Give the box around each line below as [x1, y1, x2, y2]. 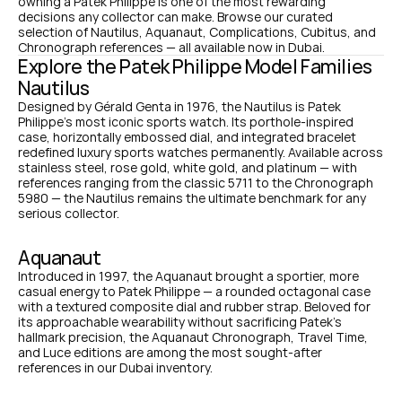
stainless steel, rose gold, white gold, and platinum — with [18, 159, 357, 176]
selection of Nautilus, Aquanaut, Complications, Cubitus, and [18, 23, 376, 40]
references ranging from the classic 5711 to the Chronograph [18, 174, 373, 191]
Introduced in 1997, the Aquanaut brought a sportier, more [18, 267, 359, 284]
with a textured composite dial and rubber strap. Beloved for [18, 297, 371, 315]
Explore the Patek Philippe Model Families [18, 54, 372, 79]
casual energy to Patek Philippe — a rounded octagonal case [18, 282, 371, 300]
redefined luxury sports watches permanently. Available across [18, 144, 383, 161]
